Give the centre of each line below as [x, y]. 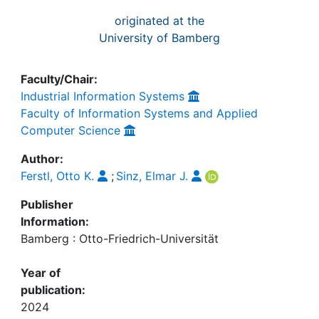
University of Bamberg [159, 38]
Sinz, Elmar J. [152, 176]
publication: [53, 290]
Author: [42, 159]
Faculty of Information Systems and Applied [139, 113]
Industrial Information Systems [103, 96]
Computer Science [70, 130]
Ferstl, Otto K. [57, 176]
